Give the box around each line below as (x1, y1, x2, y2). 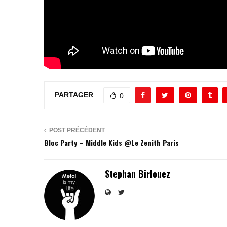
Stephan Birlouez (105, 167, 170, 180)
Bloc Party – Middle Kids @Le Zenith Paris (44, 137, 179, 148)
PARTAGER (55, 90, 93, 99)
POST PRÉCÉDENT (49, 126, 105, 134)
